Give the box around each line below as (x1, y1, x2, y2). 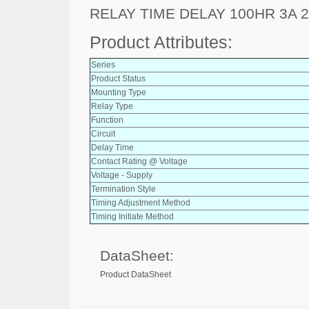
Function (91, 114, 123, 125)
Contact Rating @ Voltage (91, 156, 188, 166)
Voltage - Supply (91, 170, 152, 180)
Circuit (91, 128, 115, 139)
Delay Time (91, 142, 134, 152)
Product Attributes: (90, 32, 232, 52)
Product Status (91, 73, 146, 83)
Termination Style (91, 183, 156, 194)
